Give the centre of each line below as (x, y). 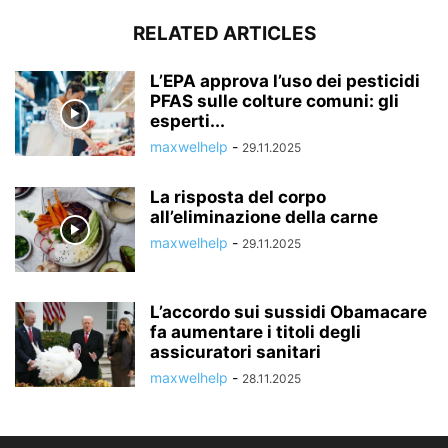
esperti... (187, 121)
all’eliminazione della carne (264, 217)
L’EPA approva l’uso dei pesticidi (285, 81)
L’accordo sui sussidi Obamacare (288, 312)
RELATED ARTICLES (224, 34)
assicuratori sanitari (235, 352)
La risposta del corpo (238, 197)
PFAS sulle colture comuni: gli (274, 101)
